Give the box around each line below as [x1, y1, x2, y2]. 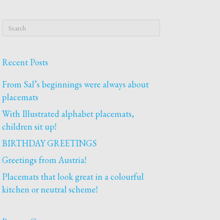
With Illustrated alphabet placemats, [2, 108, 135, 119]
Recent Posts [2, 56, 49, 68]
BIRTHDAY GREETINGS [2, 137, 97, 149]
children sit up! [2, 121, 57, 132]
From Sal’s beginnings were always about [2, 79, 149, 90]
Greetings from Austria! [2, 154, 87, 165]
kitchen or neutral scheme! [2, 184, 98, 195]
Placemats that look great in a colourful [2, 171, 144, 182]
